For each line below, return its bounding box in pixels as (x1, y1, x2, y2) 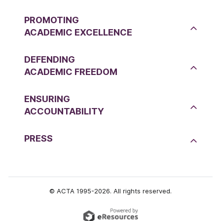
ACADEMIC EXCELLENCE (24, 27, 132, 38)
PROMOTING (24, 15, 79, 26)
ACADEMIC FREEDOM (24, 67, 117, 77)
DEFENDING (24, 54, 75, 65)
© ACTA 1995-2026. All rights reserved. (49, 186, 172, 195)
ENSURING (24, 94, 70, 105)
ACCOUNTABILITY (24, 106, 104, 117)
